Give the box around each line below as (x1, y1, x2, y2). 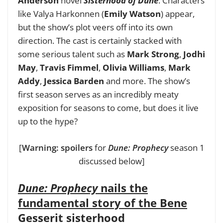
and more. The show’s (104, 75, 190, 87)
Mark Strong (127, 48, 179, 60)
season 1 (168, 141, 205, 153)
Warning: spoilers (21, 141, 93, 153)
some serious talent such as (18, 48, 127, 60)
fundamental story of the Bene (18, 195, 187, 211)
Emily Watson (104, 8, 161, 20)
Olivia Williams (103, 62, 164, 74)
